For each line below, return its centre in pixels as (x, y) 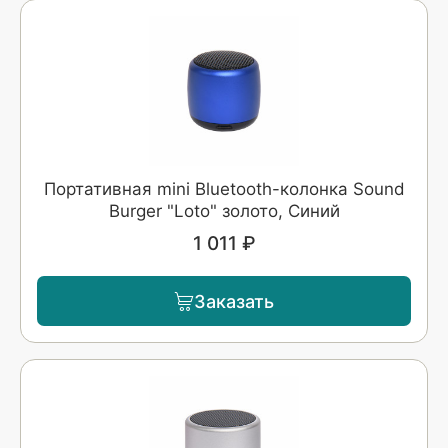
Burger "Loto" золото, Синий (224, 211)
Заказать (234, 301)
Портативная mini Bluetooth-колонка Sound (224, 189)
